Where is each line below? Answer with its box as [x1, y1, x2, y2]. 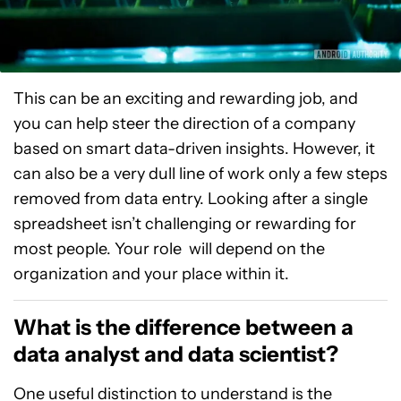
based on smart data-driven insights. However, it [13, 138, 375, 158]
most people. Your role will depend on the [13, 238, 325, 259]
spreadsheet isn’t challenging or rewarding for [13, 213, 356, 234]
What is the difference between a [13, 313, 354, 340]
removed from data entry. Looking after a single [13, 188, 368, 209]
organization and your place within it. [13, 263, 289, 284]
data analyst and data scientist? [13, 340, 338, 367]
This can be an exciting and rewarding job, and [13, 88, 358, 108]
